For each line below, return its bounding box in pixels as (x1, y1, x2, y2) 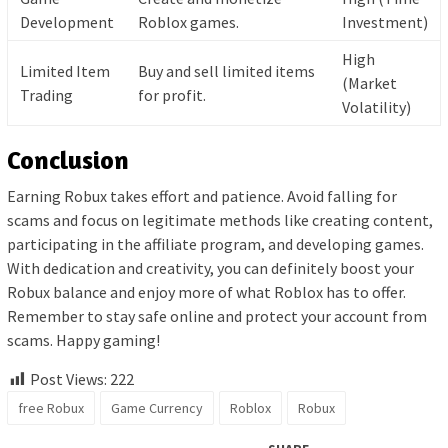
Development (20, 11, 114, 32)
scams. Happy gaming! (7, 329, 160, 350)
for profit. (138, 84, 206, 105)
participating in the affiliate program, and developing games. (7, 233, 424, 254)
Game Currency (111, 398, 203, 417)
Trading (20, 84, 73, 105)
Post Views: (30, 368, 107, 389)
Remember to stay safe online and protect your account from (7, 305, 427, 326)
